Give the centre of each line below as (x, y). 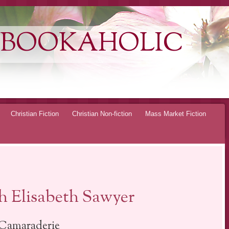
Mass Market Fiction (176, 113)
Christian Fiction (35, 113)
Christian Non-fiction (102, 113)
